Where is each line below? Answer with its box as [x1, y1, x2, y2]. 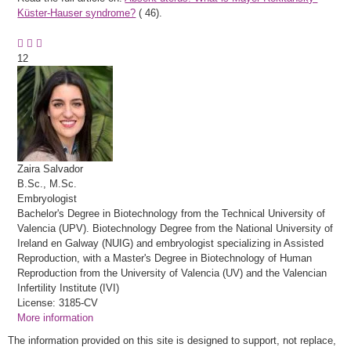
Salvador [43, 163, 84, 175]
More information [17, 312, 94, 324]
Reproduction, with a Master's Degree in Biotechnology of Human [17, 252, 313, 264]
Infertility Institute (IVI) [17, 282, 120, 294]
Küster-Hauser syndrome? [17, 7, 136, 19]
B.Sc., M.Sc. [17, 178, 78, 190]
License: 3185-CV [17, 297, 99, 309]
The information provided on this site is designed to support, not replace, [8, 335, 336, 346]
